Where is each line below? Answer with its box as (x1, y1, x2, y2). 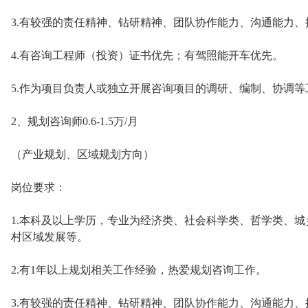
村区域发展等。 (11, 231, 88, 243)
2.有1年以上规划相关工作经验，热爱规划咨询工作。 (11, 264, 267, 276)
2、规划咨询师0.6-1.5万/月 (11, 115, 138, 127)
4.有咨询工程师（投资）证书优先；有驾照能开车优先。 (11, 49, 283, 61)
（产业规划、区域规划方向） (11, 148, 154, 160)
